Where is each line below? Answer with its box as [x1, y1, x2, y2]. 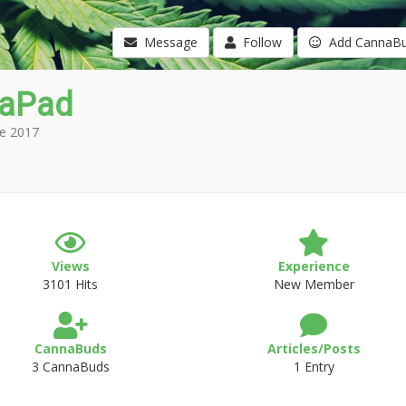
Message [136, 34, 198, 51]
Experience [277, 257, 350, 275]
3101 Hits [43, 275, 99, 293]
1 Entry [293, 358, 334, 375]
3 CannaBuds [31, 358, 110, 375]
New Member [273, 275, 354, 293]
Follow [235, 34, 282, 51]
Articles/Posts [266, 340, 361, 357]
